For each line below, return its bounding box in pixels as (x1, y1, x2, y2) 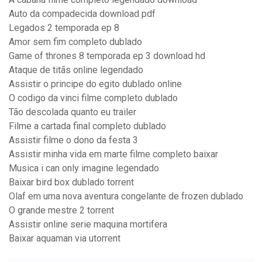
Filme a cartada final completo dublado (9, 120, 166, 132)
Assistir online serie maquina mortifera (9, 219, 167, 230)
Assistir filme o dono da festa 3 (9, 135, 138, 146)
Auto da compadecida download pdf (9, 8, 156, 20)
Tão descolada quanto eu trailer (9, 106, 136, 118)
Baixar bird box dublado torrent (9, 177, 134, 188)
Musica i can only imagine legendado (9, 163, 159, 174)
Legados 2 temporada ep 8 (9, 22, 119, 34)
